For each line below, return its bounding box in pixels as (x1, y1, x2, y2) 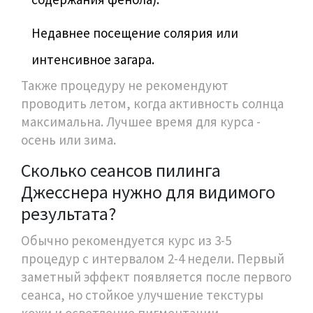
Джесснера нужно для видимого (21, 180, 275, 203)
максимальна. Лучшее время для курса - (21, 112, 261, 130)
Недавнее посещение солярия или (31, 24, 238, 41)
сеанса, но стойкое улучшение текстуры (21, 286, 263, 303)
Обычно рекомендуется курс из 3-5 (21, 231, 231, 249)
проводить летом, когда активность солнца (21, 94, 284, 112)
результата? (21, 201, 116, 225)
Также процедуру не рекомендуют (21, 76, 228, 94)
